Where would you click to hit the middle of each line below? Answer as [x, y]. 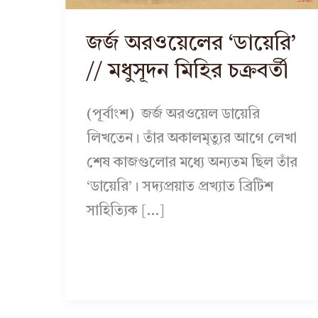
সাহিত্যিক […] [126, 211]
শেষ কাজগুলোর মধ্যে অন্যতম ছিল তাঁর [192, 163]
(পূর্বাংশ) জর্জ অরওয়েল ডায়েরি [173, 115]
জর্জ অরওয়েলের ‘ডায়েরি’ [191, 44]
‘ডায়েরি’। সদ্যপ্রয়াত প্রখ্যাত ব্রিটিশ [180, 187]
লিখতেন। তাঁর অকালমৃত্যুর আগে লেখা [192, 139]
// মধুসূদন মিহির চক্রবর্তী [187, 71]
